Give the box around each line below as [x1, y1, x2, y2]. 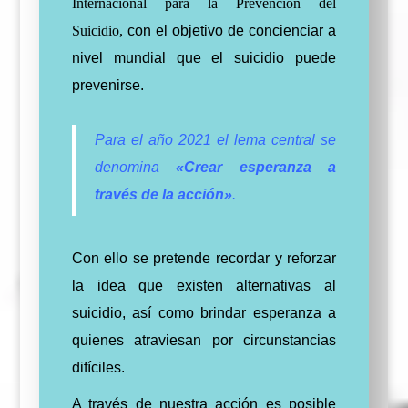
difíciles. [71, 360, 125, 375]
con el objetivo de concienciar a [127, 23, 337, 38]
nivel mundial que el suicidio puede [71, 50, 337, 66]
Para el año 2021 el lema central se [94, 132, 337, 148]
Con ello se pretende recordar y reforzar [71, 250, 337, 266]
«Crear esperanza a [176, 159, 337, 175]
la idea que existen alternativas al [71, 278, 337, 293]
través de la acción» [94, 187, 232, 202]
